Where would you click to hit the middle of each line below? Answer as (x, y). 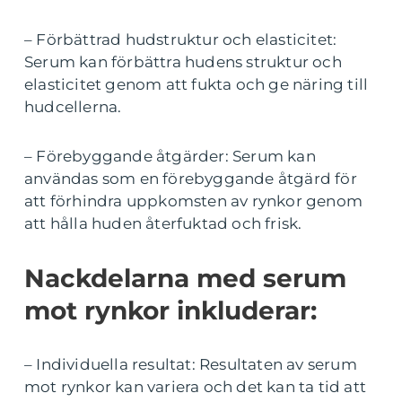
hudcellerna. (73, 107)
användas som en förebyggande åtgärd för (191, 179)
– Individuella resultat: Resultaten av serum (191, 365)
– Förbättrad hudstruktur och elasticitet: (181, 40)
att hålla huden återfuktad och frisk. (163, 224)
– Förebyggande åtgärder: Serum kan (170, 157)
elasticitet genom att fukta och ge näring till (197, 85)
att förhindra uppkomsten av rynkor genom (194, 201)
